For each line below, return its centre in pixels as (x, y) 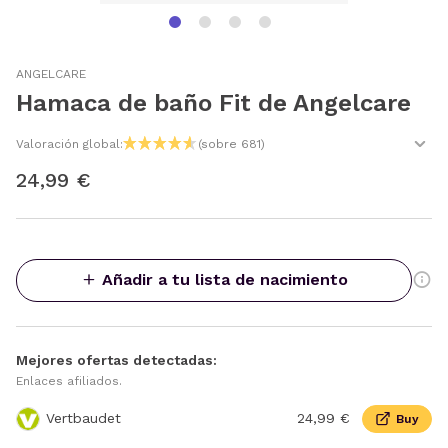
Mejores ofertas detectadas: (116, 359)
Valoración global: (69, 144)
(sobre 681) (231, 144)
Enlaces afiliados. (69, 380)
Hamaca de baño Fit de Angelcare (213, 103)
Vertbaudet (83, 418)
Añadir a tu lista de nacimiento (224, 280)
